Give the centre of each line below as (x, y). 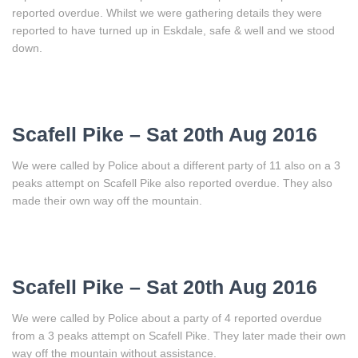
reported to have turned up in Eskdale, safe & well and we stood (173, 30)
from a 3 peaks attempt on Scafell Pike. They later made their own (179, 335)
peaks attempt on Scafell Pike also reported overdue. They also (172, 183)
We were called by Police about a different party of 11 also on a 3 (176, 165)
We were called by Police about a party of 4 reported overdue (167, 318)
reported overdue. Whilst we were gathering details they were (167, 12)
